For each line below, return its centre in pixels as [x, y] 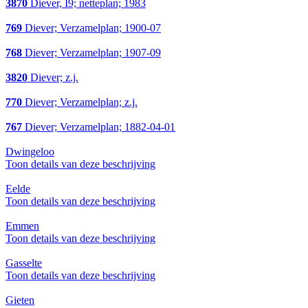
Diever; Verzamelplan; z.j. [80, 102]
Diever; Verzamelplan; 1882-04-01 [99, 127]
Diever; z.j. [53, 78]
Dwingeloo [30, 152]
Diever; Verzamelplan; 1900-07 [91, 28]
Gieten [20, 300]
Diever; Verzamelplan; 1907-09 [91, 53]
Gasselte [24, 263]
